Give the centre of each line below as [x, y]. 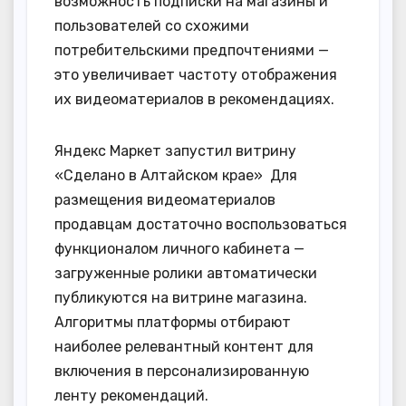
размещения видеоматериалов [165, 199]
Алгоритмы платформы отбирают [173, 322]
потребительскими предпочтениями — [192, 50]
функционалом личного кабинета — [179, 248]
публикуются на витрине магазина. [181, 297]
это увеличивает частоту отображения [196, 74]
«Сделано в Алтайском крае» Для [176, 175]
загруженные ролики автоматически [186, 273]
